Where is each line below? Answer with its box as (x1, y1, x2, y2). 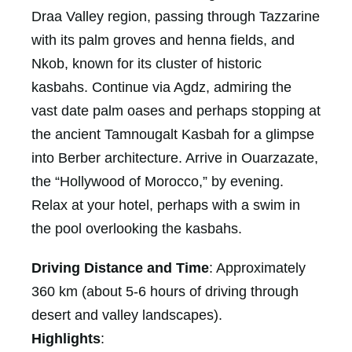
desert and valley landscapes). (31, 306, 222, 323)
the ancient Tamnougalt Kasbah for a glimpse (31, 126, 314, 142)
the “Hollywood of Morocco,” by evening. (31, 173, 284, 189)
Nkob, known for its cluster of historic (31, 55, 262, 71)
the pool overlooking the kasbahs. (31, 220, 242, 236)
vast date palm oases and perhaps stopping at (31, 102, 321, 119)
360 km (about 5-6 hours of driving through (31, 283, 299, 299)
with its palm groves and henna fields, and (31, 31, 295, 48)
